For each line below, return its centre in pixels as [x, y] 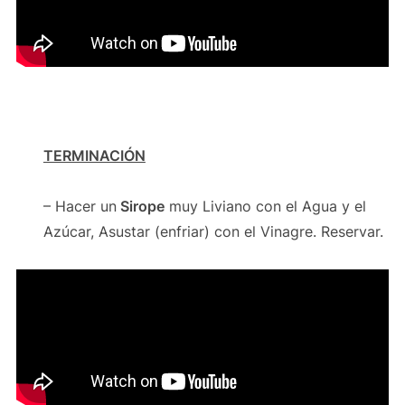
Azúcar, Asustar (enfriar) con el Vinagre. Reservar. [213, 231]
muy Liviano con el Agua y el [265, 206]
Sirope [140, 206]
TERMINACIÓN [94, 155]
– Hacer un [80, 206]
